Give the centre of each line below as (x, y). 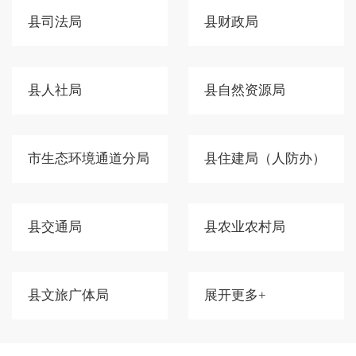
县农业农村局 (245, 227)
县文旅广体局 (68, 296)
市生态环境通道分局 (89, 159)
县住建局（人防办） (265, 159)
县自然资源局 (245, 91)
